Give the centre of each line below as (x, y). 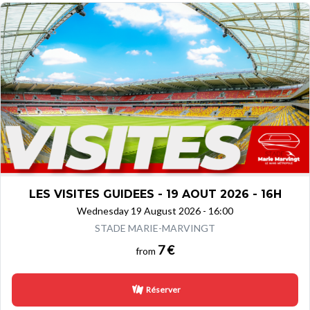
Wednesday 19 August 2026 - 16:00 (155, 210)
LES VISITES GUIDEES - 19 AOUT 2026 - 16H (155, 194)
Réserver (163, 289)
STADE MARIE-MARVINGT (155, 228)
